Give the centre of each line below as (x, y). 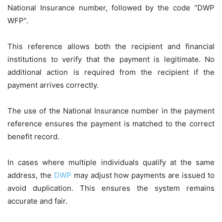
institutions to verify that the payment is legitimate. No (111, 59)
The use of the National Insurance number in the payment (111, 111)
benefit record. (33, 136)
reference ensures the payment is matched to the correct (111, 123)
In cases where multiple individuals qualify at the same (111, 162)
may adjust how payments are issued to (143, 175)
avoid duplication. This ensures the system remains (111, 188)
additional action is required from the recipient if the (111, 72)
